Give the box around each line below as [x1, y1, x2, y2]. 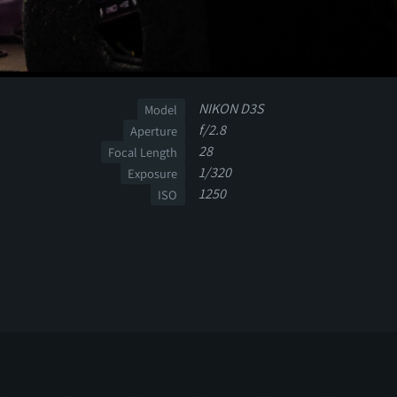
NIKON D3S [198, 98, 263, 118]
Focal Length [108, 143, 178, 160]
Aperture [130, 121, 178, 139]
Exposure [128, 164, 178, 182]
